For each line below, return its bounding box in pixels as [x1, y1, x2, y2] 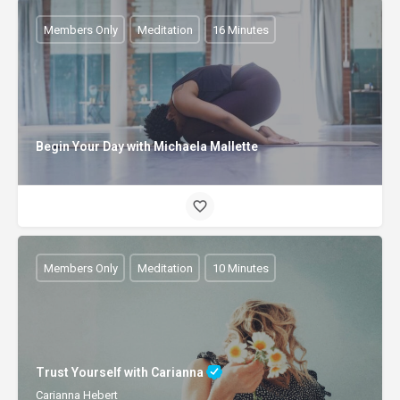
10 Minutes [212, 261, 269, 275]
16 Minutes [212, 22, 269, 37]
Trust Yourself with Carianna [36, 364, 206, 379]
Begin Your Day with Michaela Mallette [36, 139, 258, 154]
